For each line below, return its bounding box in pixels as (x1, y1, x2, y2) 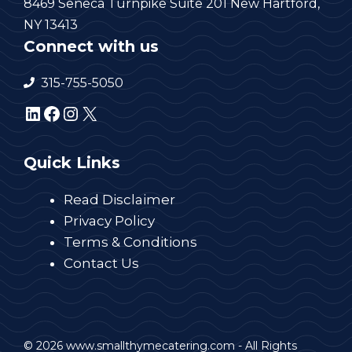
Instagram (60, 101, 156, 124)
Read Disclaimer (64, 191, 175, 207)
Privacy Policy (64, 212, 155, 229)
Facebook (42, 101, 132, 124)
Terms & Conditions (64, 233, 197, 250)
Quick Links (24, 152, 120, 172)
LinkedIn (23, 101, 104, 124)
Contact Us (64, 255, 139, 271)
